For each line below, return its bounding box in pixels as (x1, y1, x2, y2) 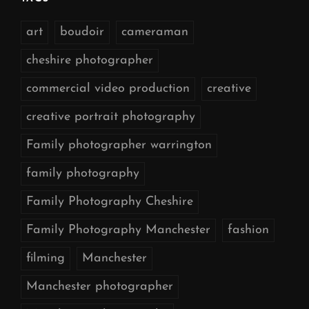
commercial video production (26, 81, 190, 95)
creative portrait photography (26, 110, 195, 123)
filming (26, 251, 65, 265)
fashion (228, 223, 269, 237)
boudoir (60, 25, 104, 39)
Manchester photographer (26, 279, 173, 293)
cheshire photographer (26, 53, 153, 67)
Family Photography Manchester (26, 223, 210, 237)
